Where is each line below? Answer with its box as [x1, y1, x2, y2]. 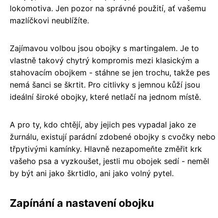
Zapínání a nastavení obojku [10, 197, 154, 210]
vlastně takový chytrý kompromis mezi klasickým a [10, 55, 199, 66]
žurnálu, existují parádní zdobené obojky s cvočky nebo [10, 132, 216, 142]
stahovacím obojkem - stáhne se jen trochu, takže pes [10, 68, 210, 78]
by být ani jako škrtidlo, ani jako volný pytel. [10, 168, 174, 179]
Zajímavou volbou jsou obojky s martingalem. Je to [10, 43, 199, 54]
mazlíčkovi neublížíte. [10, 16, 89, 26]
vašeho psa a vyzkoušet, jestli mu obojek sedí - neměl [10, 156, 209, 166]
